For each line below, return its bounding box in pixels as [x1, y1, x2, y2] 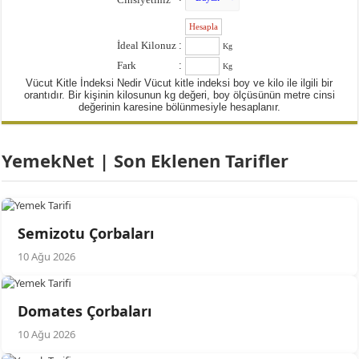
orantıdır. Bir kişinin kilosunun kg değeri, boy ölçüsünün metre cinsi [23, 89, 335, 102]
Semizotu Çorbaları [18, 224, 155, 244]
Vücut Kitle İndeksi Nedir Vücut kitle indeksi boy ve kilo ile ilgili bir [26, 77, 333, 90]
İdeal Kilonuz [116, 39, 176, 52]
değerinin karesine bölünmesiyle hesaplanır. [78, 101, 280, 114]
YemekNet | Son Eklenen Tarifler [2, 148, 289, 173]
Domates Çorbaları [18, 301, 152, 321]
